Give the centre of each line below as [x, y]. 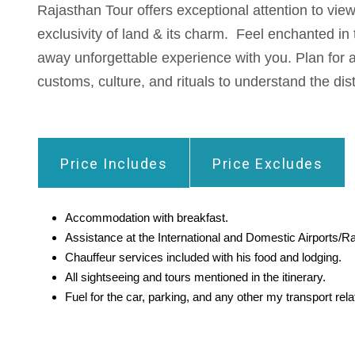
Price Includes [114, 163]
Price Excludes [267, 163]
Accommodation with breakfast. [147, 217]
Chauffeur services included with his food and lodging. [203, 257]
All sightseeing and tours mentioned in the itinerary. [195, 277]
